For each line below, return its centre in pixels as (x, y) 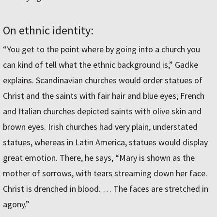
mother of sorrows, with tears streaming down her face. (105, 173)
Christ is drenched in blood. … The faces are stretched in (106, 189)
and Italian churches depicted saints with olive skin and (102, 111)
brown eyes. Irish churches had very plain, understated (100, 127)
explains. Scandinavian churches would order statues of (103, 80)
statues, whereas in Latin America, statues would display (105, 142)
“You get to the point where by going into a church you (101, 49)
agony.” (16, 204)
